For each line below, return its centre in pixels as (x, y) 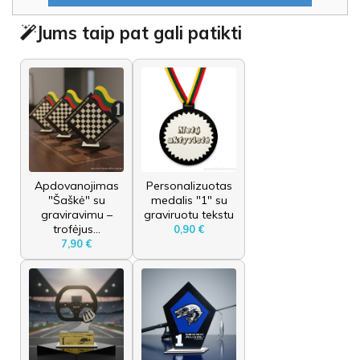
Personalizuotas (189, 185)
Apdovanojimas (76, 185)
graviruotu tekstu (189, 214)
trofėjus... (76, 229)
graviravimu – (76, 214)
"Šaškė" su (76, 200)
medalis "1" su (189, 200)
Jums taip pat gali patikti (139, 33)
